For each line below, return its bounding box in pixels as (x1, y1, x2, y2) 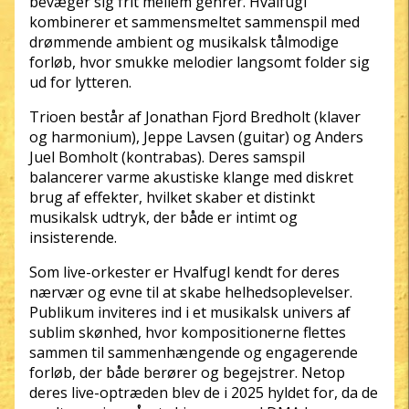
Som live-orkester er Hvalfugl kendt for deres (29, 262, 340, 282)
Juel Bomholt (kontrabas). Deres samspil (29, 147, 305, 167)
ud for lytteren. (29, 72, 131, 92)
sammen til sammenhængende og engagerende (29, 342, 358, 362)
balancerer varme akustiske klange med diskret (29, 167, 353, 187)
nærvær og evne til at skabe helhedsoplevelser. (29, 282, 352, 302)
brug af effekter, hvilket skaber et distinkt (29, 187, 315, 207)
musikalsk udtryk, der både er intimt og (29, 207, 298, 227)
